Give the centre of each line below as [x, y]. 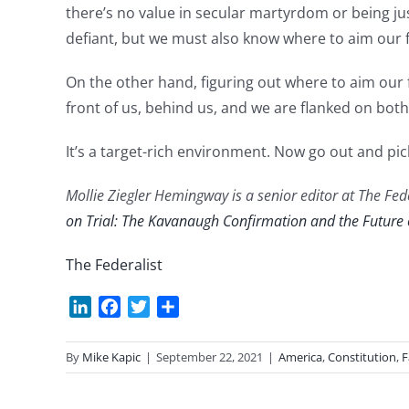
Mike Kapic [111, 357]
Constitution [362, 357]
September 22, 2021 [210, 357]
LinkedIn [120, 307]
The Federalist [114, 264]
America [300, 357]
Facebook [153, 307]
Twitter [174, 307]
